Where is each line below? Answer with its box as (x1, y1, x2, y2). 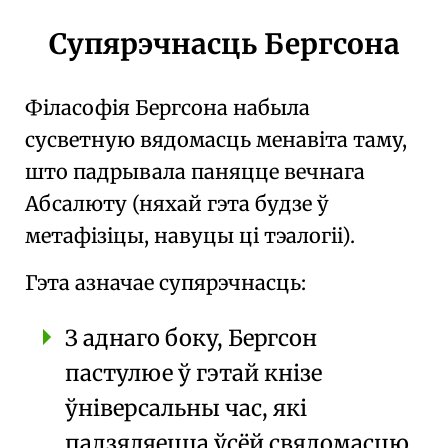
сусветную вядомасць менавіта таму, (25, 127, 407, 152)
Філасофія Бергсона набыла (25, 95, 310, 120)
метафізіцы (25, 223, 144, 248)
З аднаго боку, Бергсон (65, 324, 317, 352)
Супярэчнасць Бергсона (48, 26, 400, 62)
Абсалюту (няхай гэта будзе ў (25, 191, 329, 216)
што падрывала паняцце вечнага (25, 159, 365, 184)
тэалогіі (264, 223, 342, 248)
